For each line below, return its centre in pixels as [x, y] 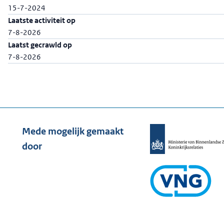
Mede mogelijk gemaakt [73, 131]
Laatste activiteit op [42, 20]
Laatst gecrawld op [40, 45]
